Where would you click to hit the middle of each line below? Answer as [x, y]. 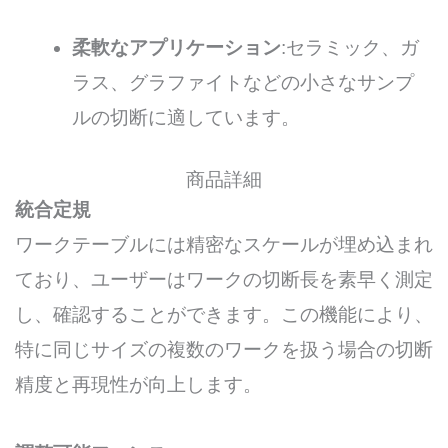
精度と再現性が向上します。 [138, 385]
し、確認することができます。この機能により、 [224, 315]
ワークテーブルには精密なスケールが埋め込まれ [224, 245]
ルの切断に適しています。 [186, 117]
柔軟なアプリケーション [177, 47]
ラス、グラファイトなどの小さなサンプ [243, 82]
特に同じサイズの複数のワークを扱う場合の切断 [224, 350]
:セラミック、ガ [350, 47]
